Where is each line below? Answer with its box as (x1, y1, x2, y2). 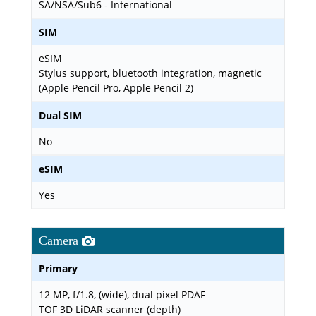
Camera (39, 233, 82, 248)
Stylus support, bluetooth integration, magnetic (39, 66, 262, 80)
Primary (39, 262, 78, 275)
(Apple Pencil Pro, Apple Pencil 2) (39, 81, 193, 95)
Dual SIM (39, 109, 82, 122)
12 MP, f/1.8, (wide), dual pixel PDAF (39, 288, 205, 301)
